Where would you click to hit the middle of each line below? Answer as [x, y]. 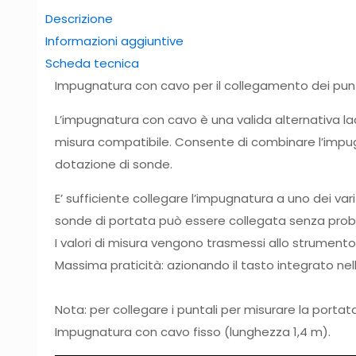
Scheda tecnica [92, 63]
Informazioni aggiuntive [114, 41]
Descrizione [79, 19]
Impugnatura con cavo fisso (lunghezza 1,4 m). [195, 332]
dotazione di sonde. [114, 164]
